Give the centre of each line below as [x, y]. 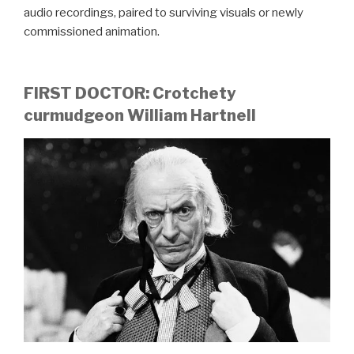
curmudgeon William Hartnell [140, 116]
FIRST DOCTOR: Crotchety [130, 94]
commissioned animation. [92, 31]
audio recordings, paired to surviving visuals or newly [164, 12]
